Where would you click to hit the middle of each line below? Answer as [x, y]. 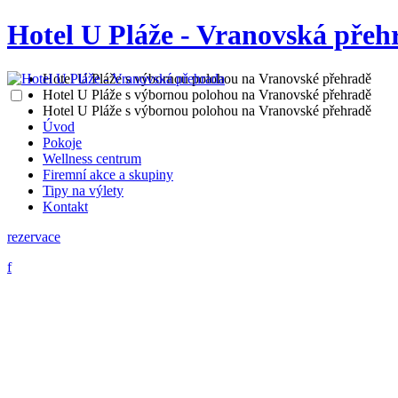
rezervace [34, 236]
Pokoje [62, 142]
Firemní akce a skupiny [108, 174]
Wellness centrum [92, 158]
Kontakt [65, 206]
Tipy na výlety [83, 190]
